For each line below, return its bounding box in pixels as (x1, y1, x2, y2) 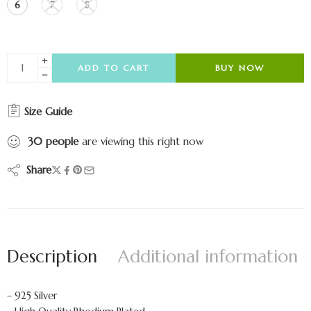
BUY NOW (215, 62, 264, 73)
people (46, 135, 78, 148)
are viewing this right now (78, 135, 203, 148)
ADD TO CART (78, 62, 150, 73)
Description (7, 246, 97, 267)
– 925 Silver (7, 289, 57, 302)
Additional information (118, 246, 298, 267)
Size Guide (21, 105, 72, 118)
